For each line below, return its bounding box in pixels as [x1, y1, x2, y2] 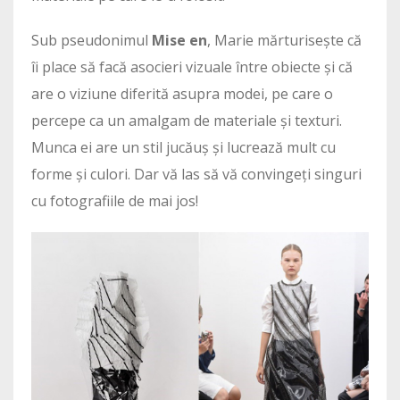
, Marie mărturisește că [207, 29, 362, 50]
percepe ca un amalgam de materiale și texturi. [31, 110, 342, 130]
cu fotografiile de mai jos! [31, 190, 198, 211]
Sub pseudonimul [31, 29, 152, 50]
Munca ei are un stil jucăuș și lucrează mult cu [31, 137, 336, 157]
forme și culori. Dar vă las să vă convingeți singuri [31, 163, 362, 184]
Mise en [152, 29, 207, 50]
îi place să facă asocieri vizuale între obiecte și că [31, 56, 353, 77]
